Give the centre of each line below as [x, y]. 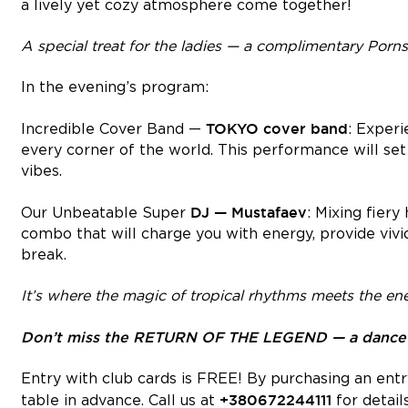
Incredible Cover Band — [113, 129]
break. [44, 255]
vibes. [41, 171]
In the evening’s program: [115, 87]
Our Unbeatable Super [106, 213]
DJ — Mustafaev [249, 212]
